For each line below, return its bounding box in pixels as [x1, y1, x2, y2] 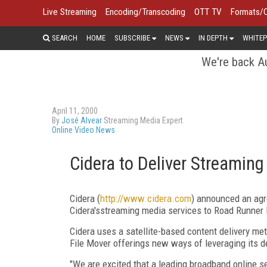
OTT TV [194, 7, 222, 17]
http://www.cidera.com [100, 192, 191, 204]
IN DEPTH [198, 33, 228, 42]
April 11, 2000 [52, 105, 98, 116]
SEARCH [50, 33, 77, 42]
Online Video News [52, 125, 115, 135]
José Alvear [61, 115, 102, 125]
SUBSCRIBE [114, 33, 150, 42]
